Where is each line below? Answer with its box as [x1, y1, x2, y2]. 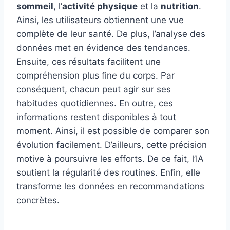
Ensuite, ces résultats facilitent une [16, 56, 161, 67]
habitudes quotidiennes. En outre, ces [16, 98, 173, 109]
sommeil [16, 1, 53, 12]
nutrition [161, 1, 199, 12]
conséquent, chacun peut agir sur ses [16, 84, 171, 95]
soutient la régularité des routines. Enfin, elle [16, 167, 200, 178]
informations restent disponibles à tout [16, 112, 176, 123]
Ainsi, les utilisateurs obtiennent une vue [16, 15, 184, 26]
